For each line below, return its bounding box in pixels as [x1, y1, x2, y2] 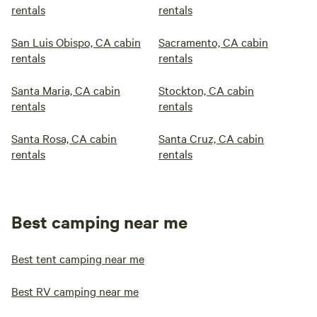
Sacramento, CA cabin [158, 34, 268, 50]
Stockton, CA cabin [158, 82, 254, 98]
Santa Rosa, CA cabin [11, 130, 117, 146]
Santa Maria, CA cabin [11, 82, 120, 98]
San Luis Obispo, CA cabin [11, 34, 141, 50]
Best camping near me [11, 210, 188, 233]
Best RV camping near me [11, 283, 139, 299]
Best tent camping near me [11, 250, 144, 266]
